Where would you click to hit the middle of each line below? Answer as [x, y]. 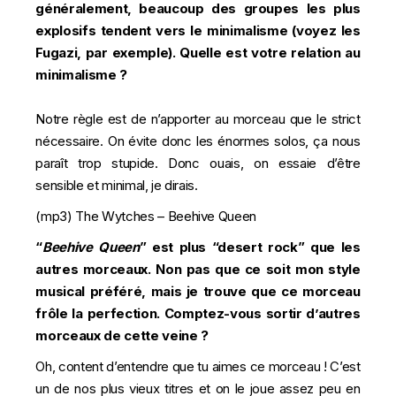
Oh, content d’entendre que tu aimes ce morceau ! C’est [198, 366]
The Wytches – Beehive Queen [166, 216]
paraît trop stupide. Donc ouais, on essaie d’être [198, 163]
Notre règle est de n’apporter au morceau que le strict [198, 118]
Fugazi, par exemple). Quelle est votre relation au [198, 52]
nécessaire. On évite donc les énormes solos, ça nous [198, 141]
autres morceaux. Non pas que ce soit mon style [198, 269]
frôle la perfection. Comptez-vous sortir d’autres [198, 313]
